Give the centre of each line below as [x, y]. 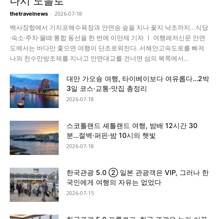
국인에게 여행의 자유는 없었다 [114, 182]
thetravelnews [29, 13]
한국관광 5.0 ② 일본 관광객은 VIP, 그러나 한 [138, 172]
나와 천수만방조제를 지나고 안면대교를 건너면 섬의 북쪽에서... [99, 58]
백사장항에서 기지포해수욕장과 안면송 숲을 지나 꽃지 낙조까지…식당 [109, 27]
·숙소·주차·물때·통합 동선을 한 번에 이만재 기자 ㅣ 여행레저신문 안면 [108, 37]
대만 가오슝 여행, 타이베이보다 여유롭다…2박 [138, 78]
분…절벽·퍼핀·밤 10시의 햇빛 [111, 135]
